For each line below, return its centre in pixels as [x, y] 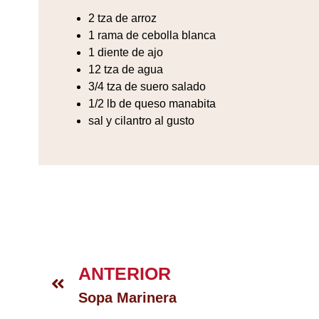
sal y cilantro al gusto [141, 121]
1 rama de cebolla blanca [152, 36]
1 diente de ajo [125, 53]
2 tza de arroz [122, 19]
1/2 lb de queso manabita [152, 104]
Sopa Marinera [127, 298]
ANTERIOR [125, 273]
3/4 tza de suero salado [147, 87]
